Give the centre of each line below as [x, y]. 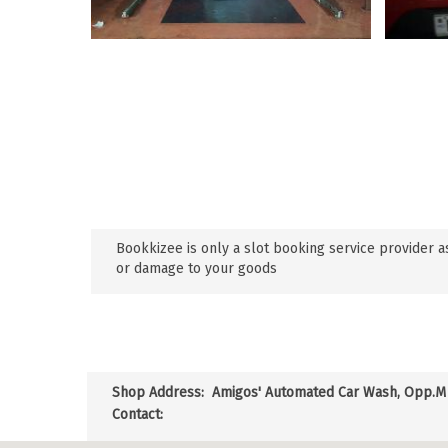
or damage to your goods [196, 269]
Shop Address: [162, 393]
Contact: [137, 415]
